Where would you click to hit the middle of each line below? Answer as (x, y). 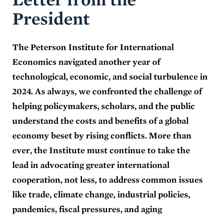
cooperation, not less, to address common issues (108, 179)
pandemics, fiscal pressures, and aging (87, 209)
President (51, 18)
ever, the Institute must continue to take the (101, 150)
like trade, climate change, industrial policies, (101, 194)
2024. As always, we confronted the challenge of (107, 91)
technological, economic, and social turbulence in (110, 76)
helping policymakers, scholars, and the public (104, 106)
